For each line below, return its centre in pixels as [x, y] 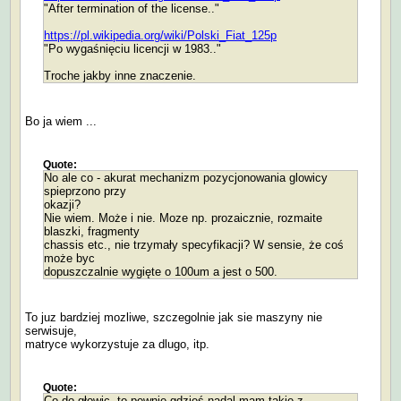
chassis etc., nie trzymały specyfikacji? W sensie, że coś [194, 244]
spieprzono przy [85, 191]
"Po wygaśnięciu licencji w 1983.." [132, 48]
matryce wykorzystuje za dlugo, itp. [117, 344]
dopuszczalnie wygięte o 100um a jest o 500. [161, 271]
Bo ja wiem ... [61, 121]
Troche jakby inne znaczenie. [120, 75]
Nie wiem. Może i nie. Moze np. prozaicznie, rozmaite [183, 218]
